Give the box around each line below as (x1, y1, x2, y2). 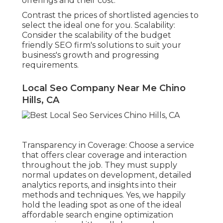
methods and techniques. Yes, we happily (22, 190, 186, 200)
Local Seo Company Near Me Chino (22, 83, 186, 94)
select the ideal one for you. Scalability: (22, 20, 175, 30)
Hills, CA (22, 95, 59, 106)
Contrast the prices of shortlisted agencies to (22, 10, 199, 20)
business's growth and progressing (22, 50, 159, 60)
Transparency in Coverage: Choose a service (22, 140, 194, 150)
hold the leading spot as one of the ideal (22, 200, 182, 210)
